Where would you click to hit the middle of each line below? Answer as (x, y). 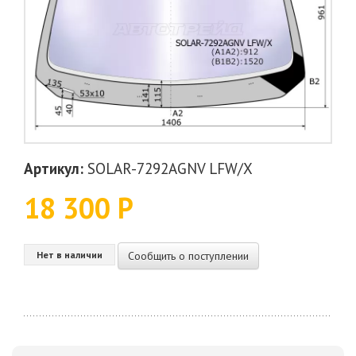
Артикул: (54, 168)
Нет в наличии (70, 255)
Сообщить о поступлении (188, 256)
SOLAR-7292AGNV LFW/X (168, 168)
